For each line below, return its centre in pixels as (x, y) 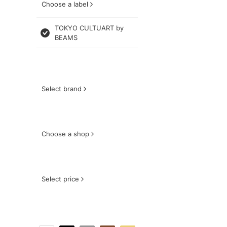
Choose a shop (65, 134)
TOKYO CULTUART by (89, 28)
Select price (60, 179)
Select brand (62, 89)
